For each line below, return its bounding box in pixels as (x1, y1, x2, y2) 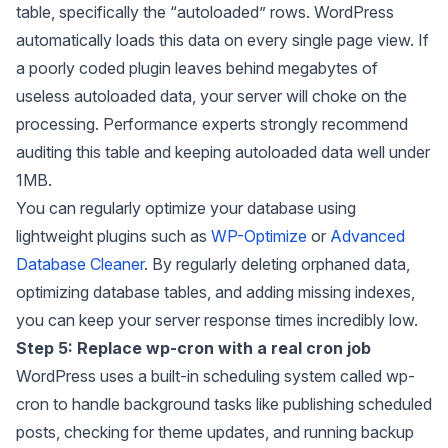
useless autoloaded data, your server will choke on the (16, 86, 407, 107)
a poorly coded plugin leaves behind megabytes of (16, 58, 378, 79)
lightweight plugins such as (16, 226, 211, 247)
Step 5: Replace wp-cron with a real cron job (16, 338, 371, 359)
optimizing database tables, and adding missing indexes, (16, 282, 415, 303)
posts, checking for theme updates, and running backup (16, 422, 414, 443)
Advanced (330, 226, 405, 247)
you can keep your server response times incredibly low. (16, 310, 418, 331)
